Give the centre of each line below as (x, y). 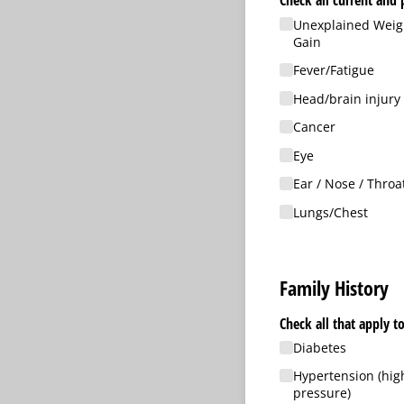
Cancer (314, 127)
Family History (334, 289)
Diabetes (319, 347)
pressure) (321, 393)
